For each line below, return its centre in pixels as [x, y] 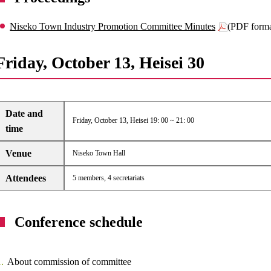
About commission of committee [70, 262]
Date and [24, 113]
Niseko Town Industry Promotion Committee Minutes [113, 26]
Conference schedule [79, 222]
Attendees [26, 178]
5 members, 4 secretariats [108, 178]
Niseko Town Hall [99, 153]
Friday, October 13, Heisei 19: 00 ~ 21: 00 [133, 120]
